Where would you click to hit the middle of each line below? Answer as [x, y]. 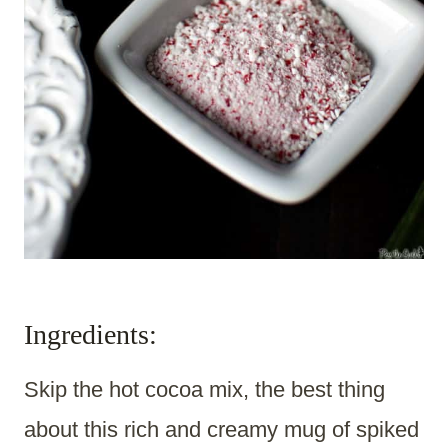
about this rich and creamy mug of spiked [221, 430]
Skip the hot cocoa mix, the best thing [204, 390]
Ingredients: [90, 335]
